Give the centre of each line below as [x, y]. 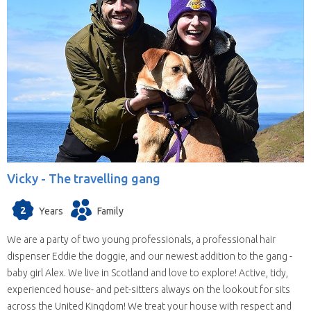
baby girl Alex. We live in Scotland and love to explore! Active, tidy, [148, 273]
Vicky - [28, 178]
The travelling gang [104, 178]
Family [110, 211]
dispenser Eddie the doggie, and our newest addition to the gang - [150, 257]
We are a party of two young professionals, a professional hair [141, 240]
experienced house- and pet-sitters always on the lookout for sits [149, 290]
